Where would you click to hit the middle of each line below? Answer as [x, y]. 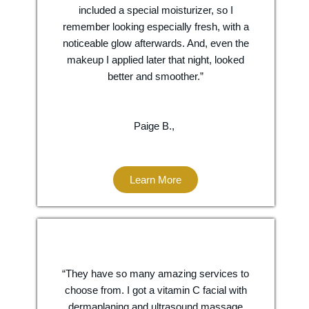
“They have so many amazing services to [156, 274]
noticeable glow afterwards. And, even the [156, 43]
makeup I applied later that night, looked [156, 60]
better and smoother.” [156, 76]
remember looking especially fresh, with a [156, 27]
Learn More [156, 179]
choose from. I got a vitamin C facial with [156, 291]
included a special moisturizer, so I [156, 10]
